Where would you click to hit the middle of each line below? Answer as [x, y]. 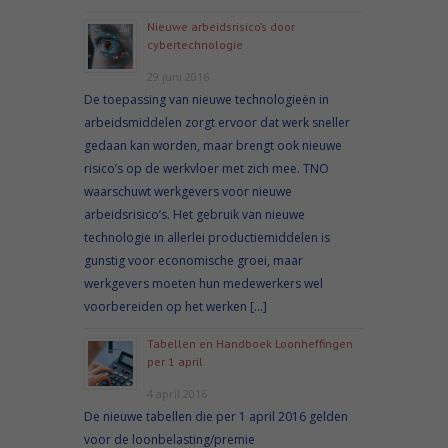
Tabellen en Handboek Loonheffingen [250, 343]
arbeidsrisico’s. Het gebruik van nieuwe [194, 214]
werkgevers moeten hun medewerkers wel [203, 283]
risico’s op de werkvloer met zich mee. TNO [206, 168]
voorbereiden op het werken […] [175, 306]
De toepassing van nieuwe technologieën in [206, 99]
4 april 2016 [177, 393]
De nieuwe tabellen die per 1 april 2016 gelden [216, 416]
